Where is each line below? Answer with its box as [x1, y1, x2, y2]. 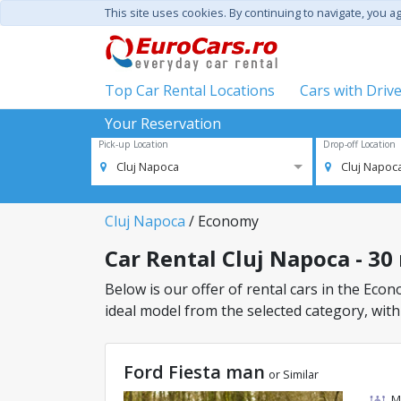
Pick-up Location [98, 138, 168, 150]
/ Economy [185, 211, 259, 231]
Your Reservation [105, 114, 221, 133]
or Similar [269, 366, 319, 382]
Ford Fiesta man [124, 360, 265, 384]
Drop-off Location [322, 138, 396, 150]
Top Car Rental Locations [105, 81, 275, 100]
